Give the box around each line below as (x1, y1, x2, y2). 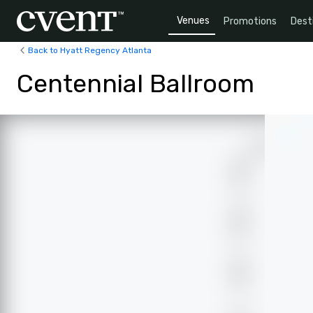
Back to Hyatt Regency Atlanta (28, 45, 152, 55)
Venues (177, 14, 210, 27)
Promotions (224, 15, 277, 27)
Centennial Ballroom (17, 68, 254, 99)
